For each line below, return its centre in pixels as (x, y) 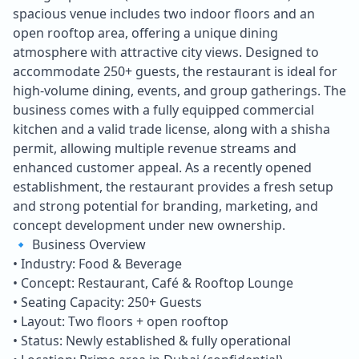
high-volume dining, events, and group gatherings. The (179, 90)
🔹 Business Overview (79, 244)
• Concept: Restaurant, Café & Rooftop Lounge (153, 282)
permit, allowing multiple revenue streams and (155, 148)
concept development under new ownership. (149, 225)
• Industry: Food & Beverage (97, 263)
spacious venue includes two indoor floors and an (164, 13)
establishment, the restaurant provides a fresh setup (173, 186)
